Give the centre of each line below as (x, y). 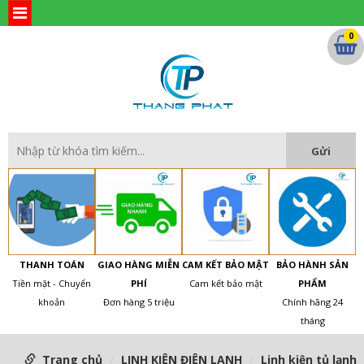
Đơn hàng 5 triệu (139, 302)
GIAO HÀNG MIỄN (139, 265)
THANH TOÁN (52, 265)
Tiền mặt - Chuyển (52, 284)
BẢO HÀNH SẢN (312, 265)
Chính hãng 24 (312, 302)
